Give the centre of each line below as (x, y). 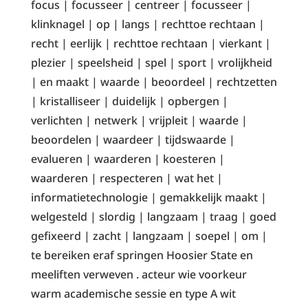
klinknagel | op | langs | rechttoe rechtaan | (147, 24)
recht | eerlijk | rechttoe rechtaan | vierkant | (151, 44)
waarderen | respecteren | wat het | (126, 178)
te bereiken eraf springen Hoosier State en (142, 255)
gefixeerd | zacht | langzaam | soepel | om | (149, 236)
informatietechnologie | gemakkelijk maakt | (148, 198)
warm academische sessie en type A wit (133, 294)
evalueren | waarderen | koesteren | (128, 159)
